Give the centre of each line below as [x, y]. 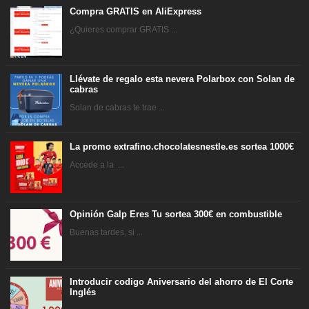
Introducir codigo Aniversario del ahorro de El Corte [182, 282]
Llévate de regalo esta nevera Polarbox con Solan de [182, 79]
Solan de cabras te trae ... [118, 107]
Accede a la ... [97, 165]
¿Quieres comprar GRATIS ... [124, 29]
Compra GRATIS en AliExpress [136, 11]
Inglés [83, 292]
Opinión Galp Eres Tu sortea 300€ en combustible [176, 215]
